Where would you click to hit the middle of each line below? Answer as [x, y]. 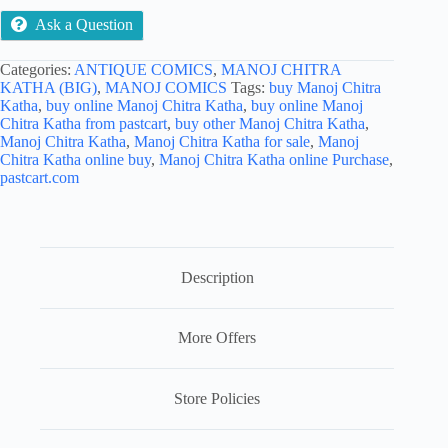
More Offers [217, 338]
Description [217, 277]
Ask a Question [84, 24]
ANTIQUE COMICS [143, 69]
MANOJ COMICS [166, 87]
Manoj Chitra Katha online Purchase [274, 159]
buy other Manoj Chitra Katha [270, 123]
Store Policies [217, 398]
